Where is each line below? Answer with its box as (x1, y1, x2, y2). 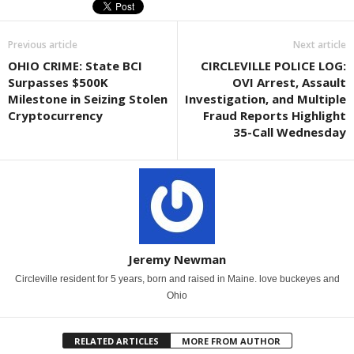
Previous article (8, 38, 77, 52)
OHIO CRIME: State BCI (8, 58, 142, 74)
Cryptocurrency (8, 107, 103, 124)
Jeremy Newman (128, 251, 226, 268)
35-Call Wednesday (233, 124, 346, 141)
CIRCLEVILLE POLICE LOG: (201, 58, 346, 74)
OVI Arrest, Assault (232, 74, 346, 91)
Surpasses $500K (8, 74, 108, 91)
